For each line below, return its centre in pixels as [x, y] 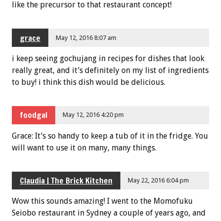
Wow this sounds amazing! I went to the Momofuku [102, 201]
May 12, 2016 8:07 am [86, 37]
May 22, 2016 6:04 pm [159, 181]
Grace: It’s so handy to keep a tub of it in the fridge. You [110, 136]
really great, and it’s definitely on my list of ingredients [110, 70]
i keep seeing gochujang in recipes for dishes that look [108, 58]
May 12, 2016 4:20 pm [93, 115]
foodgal [34, 115]
